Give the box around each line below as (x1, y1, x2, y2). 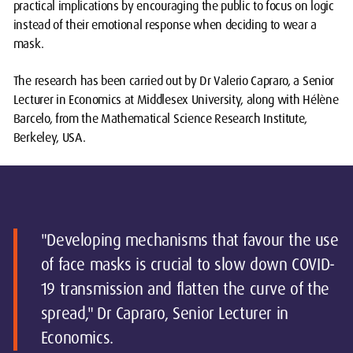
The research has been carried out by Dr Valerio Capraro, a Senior (13, 72, 334, 90)
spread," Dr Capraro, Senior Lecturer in (40, 303, 288, 325)
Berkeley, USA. (13, 129, 86, 147)
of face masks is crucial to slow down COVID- (40, 255, 335, 276)
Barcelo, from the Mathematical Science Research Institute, (13, 110, 308, 128)
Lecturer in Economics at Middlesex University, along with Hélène (13, 91, 339, 109)
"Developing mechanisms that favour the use (40, 230, 339, 251)
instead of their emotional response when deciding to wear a (13, 17, 317, 34)
